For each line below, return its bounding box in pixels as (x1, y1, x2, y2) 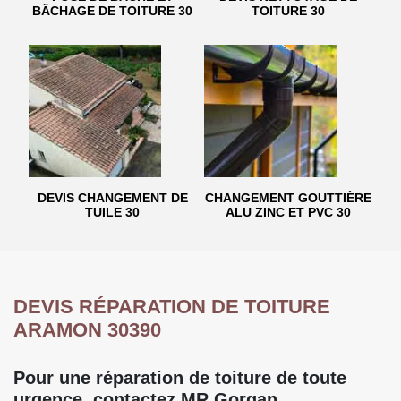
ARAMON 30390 (13, 319, 161, 341)
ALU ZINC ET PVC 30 (226, 205, 352, 219)
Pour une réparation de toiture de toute (13, 368, 346, 388)
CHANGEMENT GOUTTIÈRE (205, 191, 372, 205)
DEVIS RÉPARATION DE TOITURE (13, 295, 330, 318)
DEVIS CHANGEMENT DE (37, 191, 188, 205)
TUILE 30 (85, 205, 141, 219)
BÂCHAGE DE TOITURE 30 (32, 4, 193, 18)
